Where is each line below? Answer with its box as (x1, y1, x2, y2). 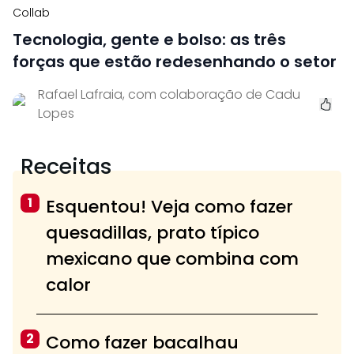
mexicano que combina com (46, 246, 299, 271)
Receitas (21, 151, 112, 181)
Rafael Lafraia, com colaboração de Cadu (38, 85, 301, 104)
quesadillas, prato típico (46, 220, 259, 245)
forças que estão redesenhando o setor (13, 50, 337, 73)
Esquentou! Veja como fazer (46, 194, 293, 219)
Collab (13, 4, 50, 21)
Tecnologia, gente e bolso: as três (13, 28, 286, 51)
